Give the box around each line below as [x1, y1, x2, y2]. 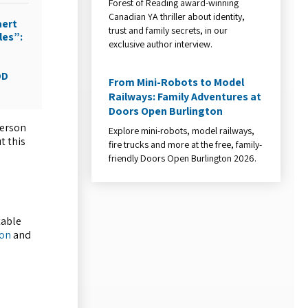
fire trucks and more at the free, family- [109, 137, 263, 151]
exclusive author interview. [109, 37, 213, 50]
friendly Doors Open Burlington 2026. [109, 151, 257, 164]
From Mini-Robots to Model [109, 74, 245, 89]
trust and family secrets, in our [109, 23, 228, 36]
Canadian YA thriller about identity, [109, 10, 245, 23]
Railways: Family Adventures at [109, 89, 262, 104]
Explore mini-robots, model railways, [109, 124, 255, 137]
